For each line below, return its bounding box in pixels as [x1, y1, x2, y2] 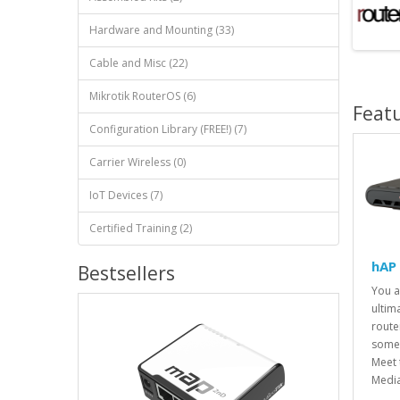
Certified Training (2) [89, 221, 192, 237]
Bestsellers [78, 261, 175, 287]
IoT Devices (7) [89, 187, 162, 204]
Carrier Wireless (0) [89, 154, 186, 171]
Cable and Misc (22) [89, 55, 187, 71]
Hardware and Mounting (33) [89, 22, 234, 38]
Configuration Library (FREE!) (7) [89, 121, 246, 137]
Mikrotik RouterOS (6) [89, 88, 196, 104]
